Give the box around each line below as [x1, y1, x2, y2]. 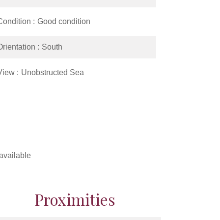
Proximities [34, 189, 115, 210]
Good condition [37, 17, 90, 26]
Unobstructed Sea [21, 68, 84, 77]
